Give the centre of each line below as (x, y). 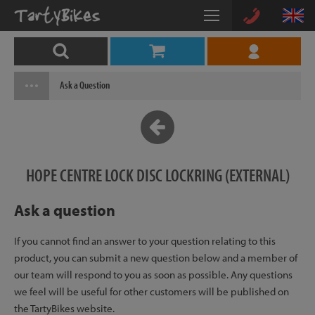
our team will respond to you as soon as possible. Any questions (153, 275)
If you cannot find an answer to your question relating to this (145, 241)
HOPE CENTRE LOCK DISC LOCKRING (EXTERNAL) (157, 175)
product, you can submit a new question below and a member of (156, 258)
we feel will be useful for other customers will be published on (152, 291)
